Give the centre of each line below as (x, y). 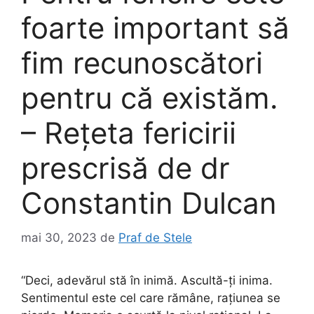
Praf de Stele (155, 237)
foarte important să (155, 28)
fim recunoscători (142, 63)
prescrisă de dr (125, 168)
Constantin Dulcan (149, 203)
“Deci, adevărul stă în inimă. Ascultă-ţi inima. (147, 280)
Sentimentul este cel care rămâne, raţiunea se (151, 298)
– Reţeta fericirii (129, 133)
